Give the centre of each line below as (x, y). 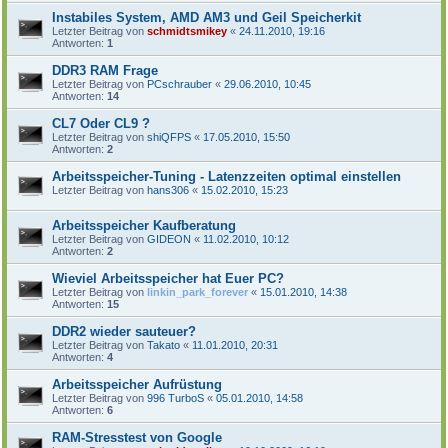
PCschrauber (179, 83)
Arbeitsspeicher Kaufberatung (144, 225)
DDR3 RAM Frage (105, 70)
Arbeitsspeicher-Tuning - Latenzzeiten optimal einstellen (226, 176)
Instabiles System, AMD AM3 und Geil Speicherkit (206, 17)
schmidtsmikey (187, 30)
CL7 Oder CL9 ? (101, 123)
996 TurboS (175, 397)
